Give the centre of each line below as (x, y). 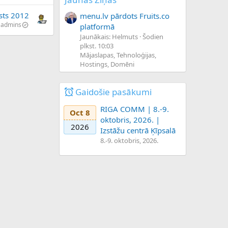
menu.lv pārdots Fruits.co (125, 16)
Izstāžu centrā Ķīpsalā (138, 131)
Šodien (153, 36)
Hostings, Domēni (107, 64)
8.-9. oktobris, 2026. (129, 141)
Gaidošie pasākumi (113, 92)
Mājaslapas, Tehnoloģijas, (118, 55)
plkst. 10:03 (97, 46)
